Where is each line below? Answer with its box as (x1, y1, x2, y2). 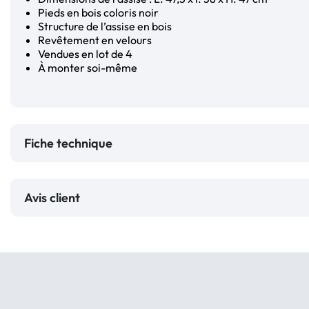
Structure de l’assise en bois (38, 19, 172, 33)
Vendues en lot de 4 (38, 46, 132, 61)
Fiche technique (24, 134, 112, 151)
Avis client (24, 189, 86, 206)
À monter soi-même (38, 60, 137, 74)
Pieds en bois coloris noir (38, 5, 159, 19)
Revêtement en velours (38, 32, 152, 47)
